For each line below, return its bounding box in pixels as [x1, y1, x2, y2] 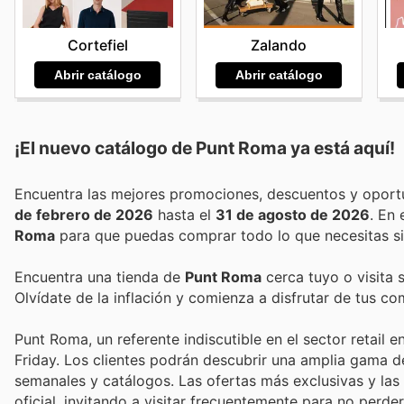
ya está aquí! [287, 136, 395, 159]
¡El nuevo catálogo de [14, 136, 196, 159]
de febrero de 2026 [14, 205, 153, 224]
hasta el [153, 205, 216, 224]
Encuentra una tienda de [14, 268, 185, 287]
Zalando [251, 36, 308, 55]
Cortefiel [67, 35, 128, 54]
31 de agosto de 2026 [216, 205, 370, 224]
